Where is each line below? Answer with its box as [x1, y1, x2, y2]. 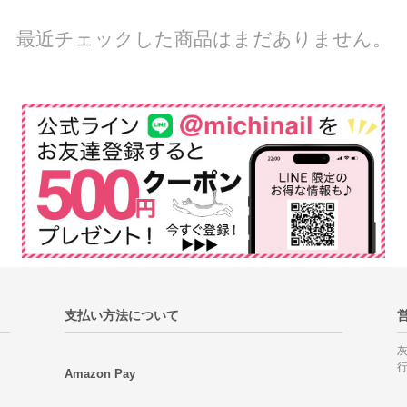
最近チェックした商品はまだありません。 [15, 27, 392, 49]
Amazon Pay [64, 367, 135, 382]
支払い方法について [64, 307, 179, 323]
